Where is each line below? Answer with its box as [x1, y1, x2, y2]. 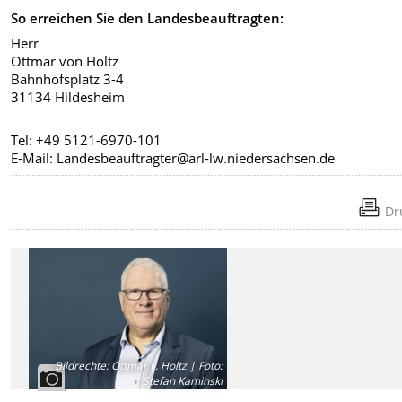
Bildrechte [55, 358, 107, 374]
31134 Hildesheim [11, 88, 126, 107]
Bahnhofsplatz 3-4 [11, 70, 125, 89]
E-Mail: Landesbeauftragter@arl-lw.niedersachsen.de [11, 149, 336, 168]
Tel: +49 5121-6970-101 [11, 131, 162, 150]
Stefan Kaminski [143, 373, 223, 389]
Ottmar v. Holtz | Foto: [109, 358, 223, 374]
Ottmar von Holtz [11, 52, 119, 71]
